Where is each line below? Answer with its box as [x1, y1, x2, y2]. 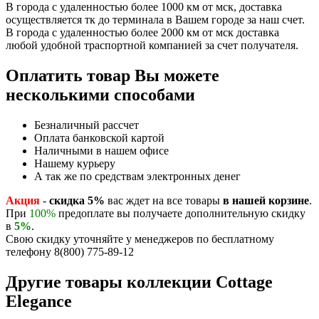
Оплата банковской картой [34, 131, 164, 144]
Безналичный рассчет [34, 118, 139, 131]
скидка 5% [49, 194, 105, 206]
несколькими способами [6, 85, 195, 104]
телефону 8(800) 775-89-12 [6, 245, 134, 258]
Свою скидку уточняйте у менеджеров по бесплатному [6, 232, 274, 245]
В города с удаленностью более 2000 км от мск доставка [6, 26, 279, 38]
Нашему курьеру [34, 157, 115, 169]
